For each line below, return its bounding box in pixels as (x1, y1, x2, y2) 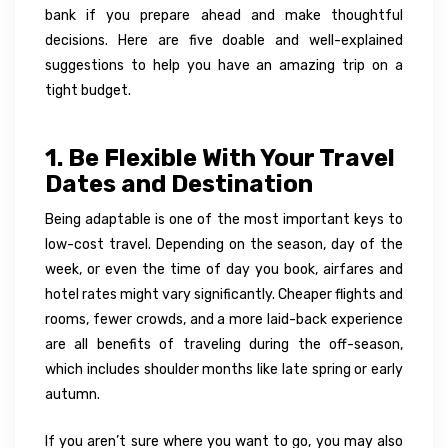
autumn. (45, 385, 100, 403)
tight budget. (45, 81, 131, 99)
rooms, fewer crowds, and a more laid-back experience (45, 310, 403, 328)
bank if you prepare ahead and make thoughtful (45, 6, 403, 24)
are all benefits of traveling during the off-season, (45, 335, 403, 353)
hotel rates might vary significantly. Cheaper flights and (45, 285, 403, 303)
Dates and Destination (45, 169, 313, 198)
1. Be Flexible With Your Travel (45, 143, 395, 172)
